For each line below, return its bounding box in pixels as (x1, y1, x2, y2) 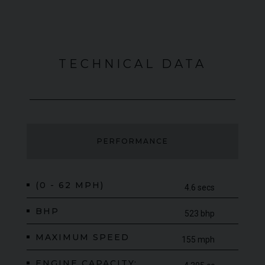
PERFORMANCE (96, 136, 169, 146)
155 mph (182, 234, 215, 244)
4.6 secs (185, 182, 215, 192)
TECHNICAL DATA (59, 56, 206, 71)
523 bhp (185, 208, 215, 218)
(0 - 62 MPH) (35, 179, 104, 190)
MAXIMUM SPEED (35, 231, 130, 243)
